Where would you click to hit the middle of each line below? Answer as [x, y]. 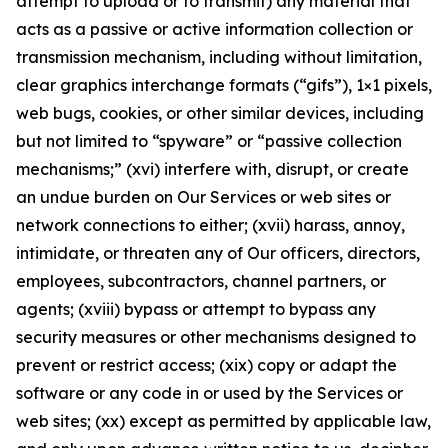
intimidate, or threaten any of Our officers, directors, [218, 253]
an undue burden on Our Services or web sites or [203, 197]
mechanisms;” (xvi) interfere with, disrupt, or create [212, 169]
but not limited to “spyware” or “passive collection [209, 141]
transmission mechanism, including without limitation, [219, 57]
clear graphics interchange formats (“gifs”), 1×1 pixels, [224, 85]
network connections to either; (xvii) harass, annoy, [210, 225]
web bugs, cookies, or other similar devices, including [220, 113]
